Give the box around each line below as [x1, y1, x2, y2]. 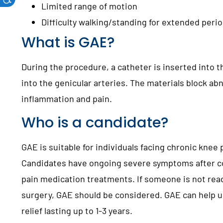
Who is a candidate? [21, 112, 169, 132]
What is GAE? [21, 32, 115, 53]
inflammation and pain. [21, 93, 114, 105]
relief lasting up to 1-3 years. [21, 205, 133, 216]
